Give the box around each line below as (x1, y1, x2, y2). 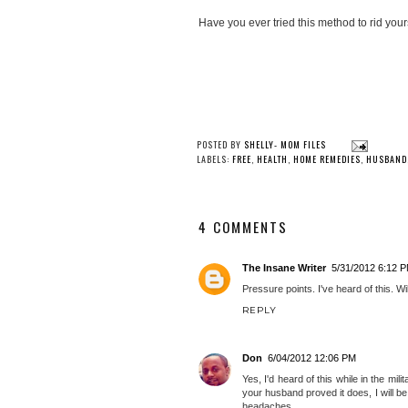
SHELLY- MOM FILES (244, 138, 326, 152)
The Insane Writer (242, 262, 326, 274)
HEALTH (257, 152, 288, 167)
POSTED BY (197, 138, 244, 152)
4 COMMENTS (199, 217, 288, 238)
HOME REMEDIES (293, 152, 361, 167)
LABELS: (197, 152, 232, 167)
